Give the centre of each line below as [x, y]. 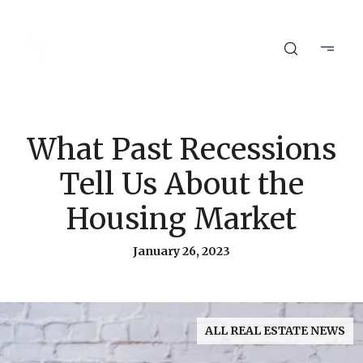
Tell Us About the [181, 184]
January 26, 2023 [181, 251]
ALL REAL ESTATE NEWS [275, 331]
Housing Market [181, 219]
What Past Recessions [181, 149]
